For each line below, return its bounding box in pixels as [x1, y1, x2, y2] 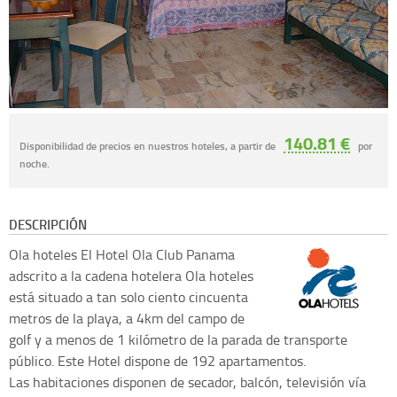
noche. [19, 156, 50, 171]
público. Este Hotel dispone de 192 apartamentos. [9, 351, 306, 371]
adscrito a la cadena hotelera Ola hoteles [9, 266, 253, 286]
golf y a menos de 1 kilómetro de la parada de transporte [9, 330, 347, 350]
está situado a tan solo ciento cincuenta [9, 287, 248, 307]
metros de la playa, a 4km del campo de [9, 308, 245, 329]
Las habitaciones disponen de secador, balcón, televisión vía [9, 372, 366, 393]
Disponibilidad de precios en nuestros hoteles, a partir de [19, 138, 278, 153]
